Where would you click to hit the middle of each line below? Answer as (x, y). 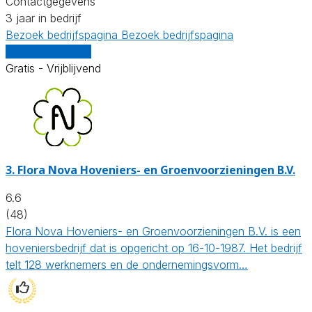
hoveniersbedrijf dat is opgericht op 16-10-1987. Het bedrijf (154, 248)
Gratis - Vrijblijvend (53, 68)
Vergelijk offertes (48, 51)
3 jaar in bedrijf (44, 18)
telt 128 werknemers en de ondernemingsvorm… (127, 264)
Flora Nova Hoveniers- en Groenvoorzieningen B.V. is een (153, 231)
